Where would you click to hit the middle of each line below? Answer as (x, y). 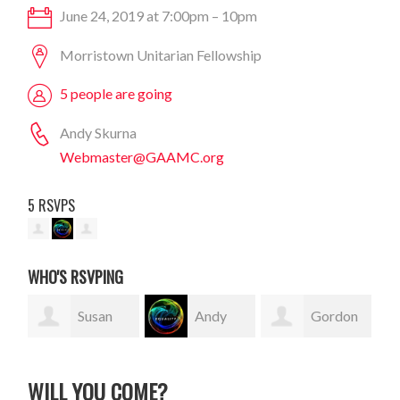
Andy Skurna (97, 132)
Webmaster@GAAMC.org (142, 156)
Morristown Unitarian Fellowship (160, 54)
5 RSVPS (52, 205)
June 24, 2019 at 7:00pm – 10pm (158, 16)
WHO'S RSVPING (76, 276)
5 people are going (117, 94)
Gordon (334, 315)
